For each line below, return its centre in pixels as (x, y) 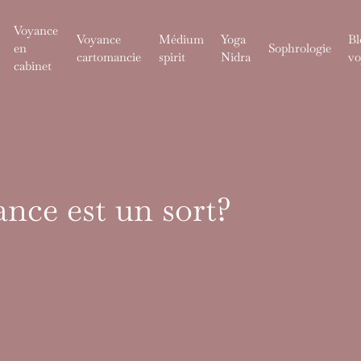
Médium (181, 39)
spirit (172, 57)
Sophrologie (299, 48)
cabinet (32, 66)
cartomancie (109, 57)
